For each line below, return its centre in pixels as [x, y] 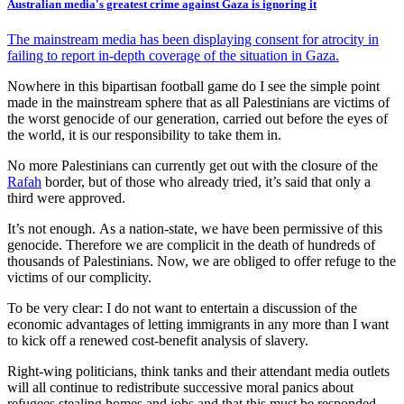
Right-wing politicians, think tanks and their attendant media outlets [198, 371]
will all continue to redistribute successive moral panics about [180, 387]
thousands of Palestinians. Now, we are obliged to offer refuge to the [202, 261]
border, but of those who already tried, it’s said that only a [206, 181]
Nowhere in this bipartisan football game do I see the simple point [193, 86]
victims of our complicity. [79, 277]
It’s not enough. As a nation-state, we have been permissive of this [195, 228]
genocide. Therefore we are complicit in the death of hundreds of [191, 244]
